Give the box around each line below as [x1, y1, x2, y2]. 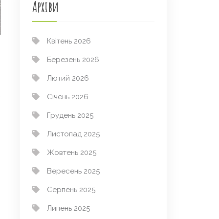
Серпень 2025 [47, 185, 95, 195]
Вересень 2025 [47, 167, 100, 176]
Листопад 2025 [47, 130, 100, 139]
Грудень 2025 [47, 111, 93, 120]
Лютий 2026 [47, 74, 89, 83]
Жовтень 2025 [47, 148, 96, 157]
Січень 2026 [47, 92, 88, 102]
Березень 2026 [47, 55, 99, 65]
